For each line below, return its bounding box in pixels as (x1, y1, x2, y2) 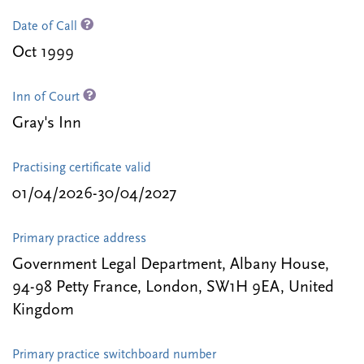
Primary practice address (12, 232, 146, 246)
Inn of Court (12, 91, 83, 105)
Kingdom (12, 302, 74, 319)
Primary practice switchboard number (12, 349, 216, 362)
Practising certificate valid (12, 162, 151, 175)
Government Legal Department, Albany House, (12, 257, 329, 274)
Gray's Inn (12, 115, 81, 132)
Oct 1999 (12, 45, 74, 62)
